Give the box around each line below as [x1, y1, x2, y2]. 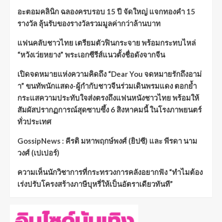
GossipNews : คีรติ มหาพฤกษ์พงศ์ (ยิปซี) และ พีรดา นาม [17, 136, 197, 146]
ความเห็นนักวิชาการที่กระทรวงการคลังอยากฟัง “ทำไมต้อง [17, 167, 203, 177]
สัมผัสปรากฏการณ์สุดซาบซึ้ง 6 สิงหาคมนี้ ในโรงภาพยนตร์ [17, 105, 202, 114]
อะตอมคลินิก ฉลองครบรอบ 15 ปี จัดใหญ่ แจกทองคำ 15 [17, 7, 195, 16]
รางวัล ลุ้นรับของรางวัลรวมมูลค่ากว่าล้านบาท [17, 19, 161, 28]
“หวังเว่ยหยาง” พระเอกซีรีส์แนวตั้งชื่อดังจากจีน [17, 50, 165, 59]
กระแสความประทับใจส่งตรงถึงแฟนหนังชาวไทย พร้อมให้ [17, 93, 199, 103]
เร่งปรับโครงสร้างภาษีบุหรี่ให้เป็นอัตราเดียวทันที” [17, 179, 173, 189]
